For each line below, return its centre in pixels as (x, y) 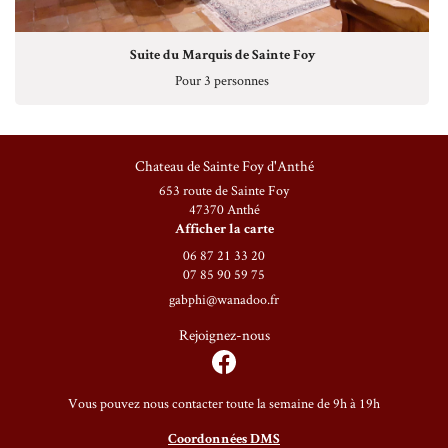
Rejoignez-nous (224, 334)
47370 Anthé (224, 209)
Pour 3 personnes (222, 80)
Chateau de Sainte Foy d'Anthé (224, 165)
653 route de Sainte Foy (224, 190)
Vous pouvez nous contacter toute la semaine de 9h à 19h (224, 403)
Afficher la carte (224, 230)
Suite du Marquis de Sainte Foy (222, 56)
